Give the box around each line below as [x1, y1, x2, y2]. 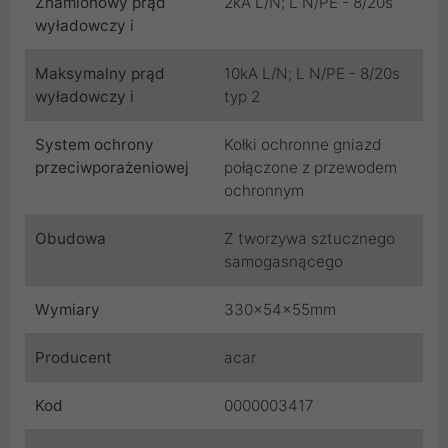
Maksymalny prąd [35, 64, 165, 84]
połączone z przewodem [224, 158, 397, 178]
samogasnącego [224, 252, 343, 272]
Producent [35, 348, 112, 368]
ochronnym [224, 181, 304, 201]
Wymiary [35, 300, 100, 320]
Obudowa [35, 229, 106, 249]
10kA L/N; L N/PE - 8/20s [224, 64, 400, 84]
